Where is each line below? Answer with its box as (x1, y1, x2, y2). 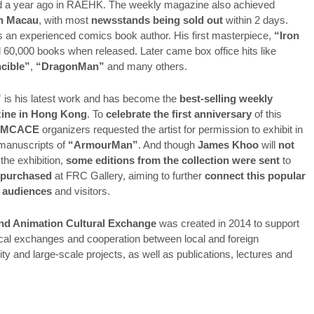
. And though (138, 138, 198, 151)
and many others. (104, 60, 188, 72)
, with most (39, 13, 92, 26)
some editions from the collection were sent (66, 153, 280, 166)
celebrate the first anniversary (106, 107, 252, 120)
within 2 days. (223, 13, 289, 26)
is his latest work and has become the (1, 92, 180, 104)
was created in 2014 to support (156, 217, 299, 230)
